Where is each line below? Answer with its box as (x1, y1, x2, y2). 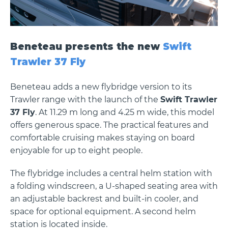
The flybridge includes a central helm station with (10, 168, 212, 178)
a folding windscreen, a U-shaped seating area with (10, 181, 218, 191)
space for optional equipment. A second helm (10, 206, 196, 216)
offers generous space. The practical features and (10, 120, 209, 130)
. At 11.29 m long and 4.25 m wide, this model (35, 107, 214, 118)
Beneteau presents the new (10, 40, 163, 52)
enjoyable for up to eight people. (10, 146, 142, 156)
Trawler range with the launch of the (10, 95, 160, 105)
